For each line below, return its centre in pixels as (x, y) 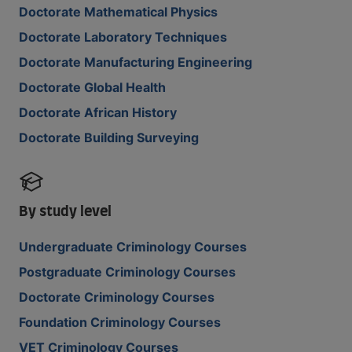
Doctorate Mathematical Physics (118, 12)
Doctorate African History (98, 112)
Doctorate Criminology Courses (117, 297)
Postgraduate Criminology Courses (127, 272)
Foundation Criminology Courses (120, 322)
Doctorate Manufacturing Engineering (136, 62)
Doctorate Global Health (92, 87)
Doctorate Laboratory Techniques (123, 37)
